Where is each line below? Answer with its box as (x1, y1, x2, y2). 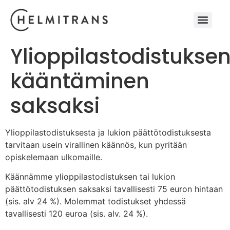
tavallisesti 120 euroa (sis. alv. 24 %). (5, 208, 148, 219)
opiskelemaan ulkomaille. (5, 152, 102, 162)
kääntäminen (10, 67, 149, 95)
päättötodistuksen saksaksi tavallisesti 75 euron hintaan (5, 184, 223, 195)
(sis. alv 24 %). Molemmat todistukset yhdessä (5, 196, 186, 207)
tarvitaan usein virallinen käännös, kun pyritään (5, 140, 187, 150)
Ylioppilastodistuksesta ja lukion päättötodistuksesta (5, 127, 211, 138)
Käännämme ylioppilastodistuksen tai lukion (5, 171, 175, 182)
